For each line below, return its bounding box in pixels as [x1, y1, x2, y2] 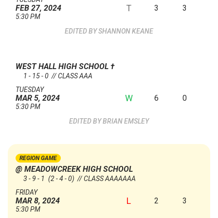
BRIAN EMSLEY [103, 117, 149, 126]
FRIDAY [16, 188, 37, 197]
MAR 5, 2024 [16, 93, 60, 103]
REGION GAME [19, 155, 57, 162]
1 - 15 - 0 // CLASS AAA [23, 72, 92, 80]
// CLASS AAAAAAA [74, 175, 136, 183]
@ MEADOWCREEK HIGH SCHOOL [16, 164, 133, 174]
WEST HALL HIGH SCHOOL [16, 62, 110, 72]
